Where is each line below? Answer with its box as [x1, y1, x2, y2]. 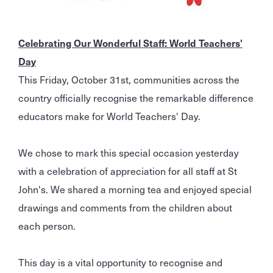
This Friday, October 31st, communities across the [18, 71, 239, 87]
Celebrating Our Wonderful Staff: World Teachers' [18, 35, 243, 50]
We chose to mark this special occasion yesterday [18, 144, 239, 160]
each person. [18, 218, 76, 233]
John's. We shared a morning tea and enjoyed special [18, 181, 252, 196]
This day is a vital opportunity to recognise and [18, 254, 222, 269]
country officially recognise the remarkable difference [18, 90, 253, 105]
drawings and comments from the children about [18, 199, 232, 214]
